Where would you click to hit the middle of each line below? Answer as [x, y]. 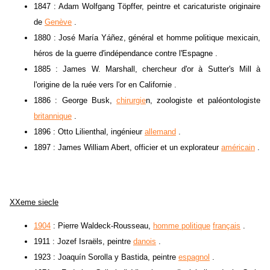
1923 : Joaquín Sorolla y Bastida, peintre [106, 257]
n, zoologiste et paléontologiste [203, 101]
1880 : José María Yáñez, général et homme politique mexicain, [147, 38]
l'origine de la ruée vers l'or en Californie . [105, 85]
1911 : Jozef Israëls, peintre [83, 242]
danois [145, 242]
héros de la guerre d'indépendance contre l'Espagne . [126, 54]
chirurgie [131, 101]
